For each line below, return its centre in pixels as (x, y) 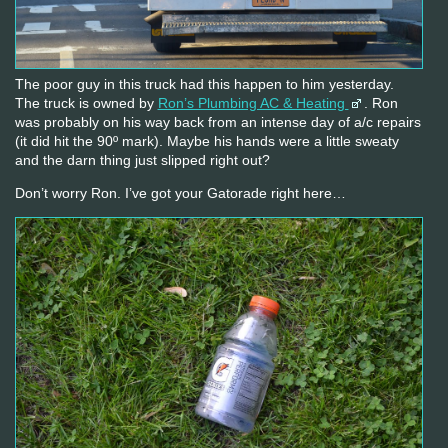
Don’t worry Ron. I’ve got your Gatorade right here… (180, 193)
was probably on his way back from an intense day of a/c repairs (217, 122)
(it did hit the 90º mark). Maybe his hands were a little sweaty (206, 141)
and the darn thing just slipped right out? (142, 160)
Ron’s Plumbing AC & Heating (253, 103)
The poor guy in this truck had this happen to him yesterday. (204, 84)
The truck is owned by (86, 103)
